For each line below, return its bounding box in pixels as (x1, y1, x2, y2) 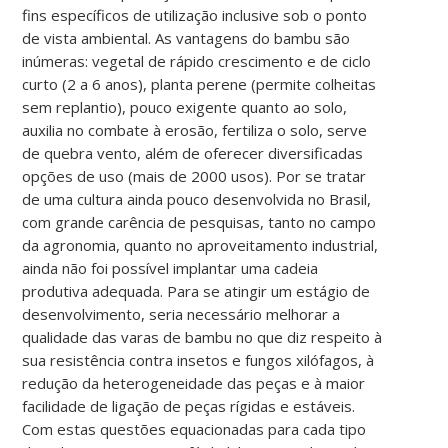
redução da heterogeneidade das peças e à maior (22, 372, 366, 393)
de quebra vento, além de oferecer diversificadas (22, 142, 364, 163)
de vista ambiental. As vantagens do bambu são (22, 27, 351, 48)
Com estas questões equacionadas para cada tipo (22, 418, 367, 439)
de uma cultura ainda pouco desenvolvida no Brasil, (22, 188, 372, 209)
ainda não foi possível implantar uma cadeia (22, 257, 319, 278)
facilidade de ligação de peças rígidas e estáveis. (22, 395, 356, 416)
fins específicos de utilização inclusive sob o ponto (22, 4, 368, 25)
